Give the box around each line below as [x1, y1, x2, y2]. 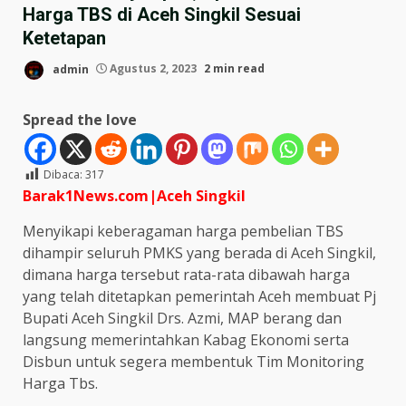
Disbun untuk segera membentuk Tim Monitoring [23, 351, 364, 372]
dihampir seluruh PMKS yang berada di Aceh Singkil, [23, 242, 376, 263]
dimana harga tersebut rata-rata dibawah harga [23, 264, 350, 285]
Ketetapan [23, 26, 111, 49]
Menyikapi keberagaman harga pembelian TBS [23, 220, 343, 241]
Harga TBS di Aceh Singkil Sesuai [23, 3, 301, 25]
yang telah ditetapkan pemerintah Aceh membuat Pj [23, 285, 376, 306]
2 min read [204, 61, 265, 77]
